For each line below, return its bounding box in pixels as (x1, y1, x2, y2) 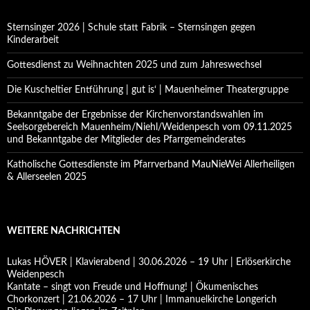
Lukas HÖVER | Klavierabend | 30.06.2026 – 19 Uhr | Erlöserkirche (7, 257, 291, 267)
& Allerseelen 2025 (7, 172, 86, 182)
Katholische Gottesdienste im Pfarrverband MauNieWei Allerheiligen (7, 160, 295, 170)
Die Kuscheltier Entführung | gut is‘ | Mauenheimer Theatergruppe (7, 85, 289, 95)
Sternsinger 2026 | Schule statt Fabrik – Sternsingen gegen (7, 23, 255, 33)
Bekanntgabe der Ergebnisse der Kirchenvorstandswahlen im (7, 110, 264, 120)
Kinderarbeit (7, 35, 59, 45)
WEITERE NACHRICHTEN (7, 226, 120, 236)
